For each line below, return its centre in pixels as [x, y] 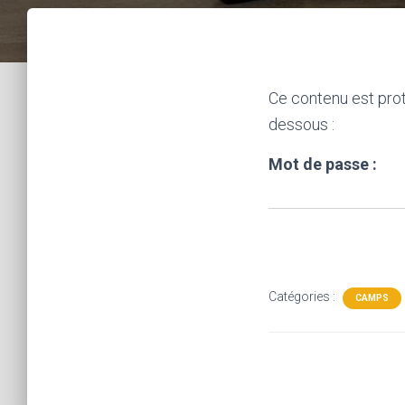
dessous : [301, 124]
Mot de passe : [323, 164]
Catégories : [303, 297]
